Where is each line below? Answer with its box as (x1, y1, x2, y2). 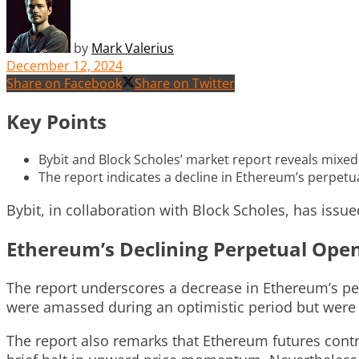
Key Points (6, 107, 107, 135)
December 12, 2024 (6, 56, 123, 75)
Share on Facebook (6, 74, 122, 92)
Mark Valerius (91, 38, 174, 57)
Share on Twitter (135, 74, 235, 92)
